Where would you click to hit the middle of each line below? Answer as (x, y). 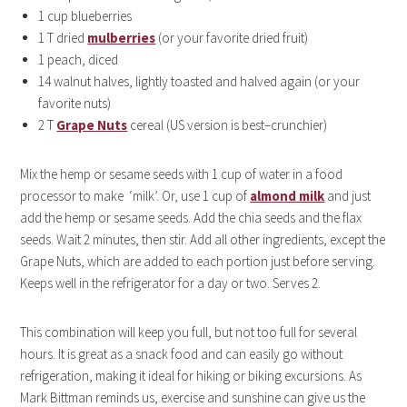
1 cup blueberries (85, 15)
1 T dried (63, 37)
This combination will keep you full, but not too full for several (189, 332)
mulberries (122, 37)
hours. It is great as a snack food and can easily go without (182, 353)
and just (348, 195)
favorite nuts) (75, 103)
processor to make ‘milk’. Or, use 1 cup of (135, 195)
